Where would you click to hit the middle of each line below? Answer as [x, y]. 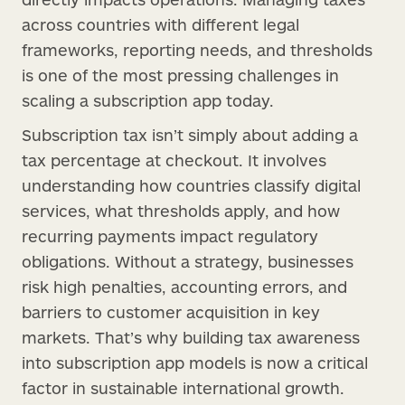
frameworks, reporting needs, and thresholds [197, 49]
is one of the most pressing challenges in [180, 75]
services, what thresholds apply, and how [181, 210]
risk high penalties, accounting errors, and [184, 286]
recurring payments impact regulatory [170, 235]
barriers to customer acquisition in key [171, 311]
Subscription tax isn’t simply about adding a [190, 134]
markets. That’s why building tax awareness [191, 337]
